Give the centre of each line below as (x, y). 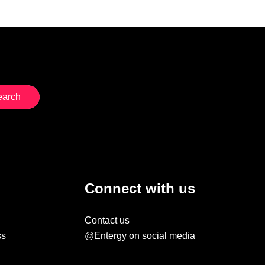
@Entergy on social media (140, 235)
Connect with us (140, 188)
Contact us (107, 220)
